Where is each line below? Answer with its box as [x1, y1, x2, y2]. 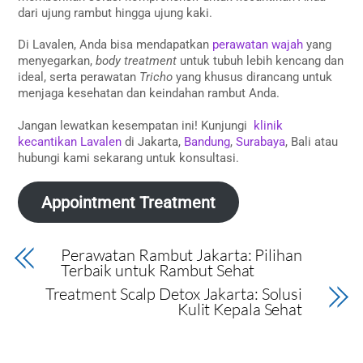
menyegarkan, [18, 53, 96, 69]
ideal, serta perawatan [18, 70, 140, 85]
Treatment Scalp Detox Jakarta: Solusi [45, 283, 303, 304]
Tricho [139, 70, 173, 85]
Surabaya [236, 134, 286, 149]
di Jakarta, [122, 134, 185, 149]
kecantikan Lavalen [18, 134, 122, 149]
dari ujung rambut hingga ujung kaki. [18, 5, 213, 20]
